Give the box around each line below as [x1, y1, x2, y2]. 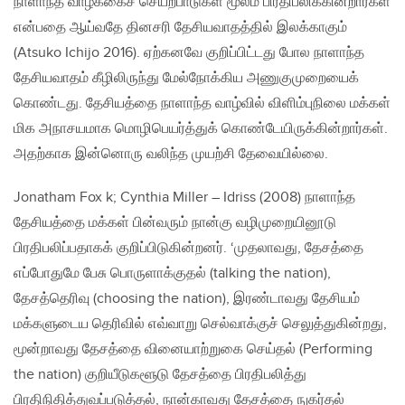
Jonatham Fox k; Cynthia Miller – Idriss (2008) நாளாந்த [14, 189, 355, 207]
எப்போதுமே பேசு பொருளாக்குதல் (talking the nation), [14, 265, 331, 283]
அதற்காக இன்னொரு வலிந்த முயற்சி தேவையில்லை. [14, 146, 328, 164]
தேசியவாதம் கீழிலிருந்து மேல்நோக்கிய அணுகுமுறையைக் [14, 70, 359, 88]
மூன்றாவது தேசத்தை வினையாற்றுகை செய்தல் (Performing [14, 341, 372, 359]
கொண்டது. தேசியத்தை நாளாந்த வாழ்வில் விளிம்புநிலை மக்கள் [14, 95, 391, 113]
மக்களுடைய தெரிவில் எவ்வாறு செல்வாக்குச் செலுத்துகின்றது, [14, 316, 387, 334]
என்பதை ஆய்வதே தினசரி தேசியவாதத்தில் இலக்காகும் [14, 19, 347, 37]
